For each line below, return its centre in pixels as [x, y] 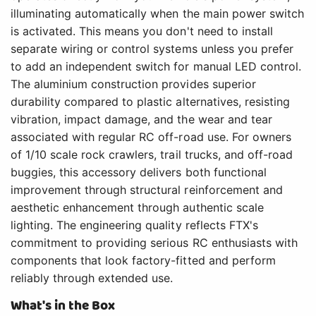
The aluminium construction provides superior [133, 84]
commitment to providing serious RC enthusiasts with [154, 243]
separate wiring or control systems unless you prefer [152, 49]
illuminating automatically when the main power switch [157, 14]
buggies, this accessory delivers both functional [139, 172]
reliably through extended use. [92, 278]
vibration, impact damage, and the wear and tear [141, 120]
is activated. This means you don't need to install [142, 31]
